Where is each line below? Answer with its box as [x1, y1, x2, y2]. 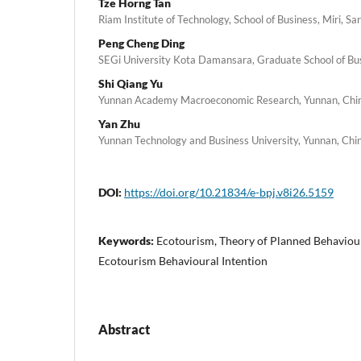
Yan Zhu [98, 116, 140, 131]
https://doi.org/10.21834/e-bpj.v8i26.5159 [124, 185, 334, 199]
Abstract [98, 321, 150, 337]
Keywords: [98, 233, 156, 247]
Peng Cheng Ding [98, 35, 185, 50]
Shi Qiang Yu [98, 76, 163, 90]
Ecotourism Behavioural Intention [98, 253, 268, 268]
